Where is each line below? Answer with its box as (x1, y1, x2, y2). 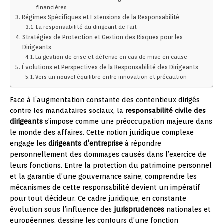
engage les (10, 139, 48, 147)
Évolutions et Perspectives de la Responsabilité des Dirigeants (21, 63, 198, 71)
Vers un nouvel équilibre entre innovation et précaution (35, 73, 187, 80)
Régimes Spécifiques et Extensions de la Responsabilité (21, 13, 179, 21)
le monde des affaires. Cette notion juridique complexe (10, 128, 194, 136)
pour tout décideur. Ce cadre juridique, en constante (10, 194, 186, 202)
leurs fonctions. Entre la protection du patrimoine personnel (10, 161, 212, 169)
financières (36, 4, 67, 11)
